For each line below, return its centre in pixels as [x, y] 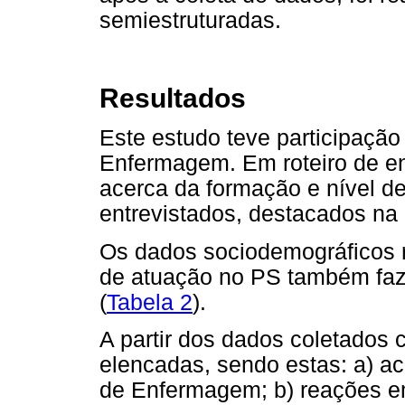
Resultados [173, 99]
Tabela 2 [150, 302]
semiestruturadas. [190, 20]
